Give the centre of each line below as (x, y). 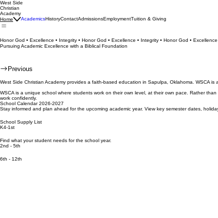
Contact (69, 19)
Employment (117, 19)
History (53, 19)
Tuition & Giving (149, 19)
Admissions (91, 19)
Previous (20, 69)
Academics (33, 19)
